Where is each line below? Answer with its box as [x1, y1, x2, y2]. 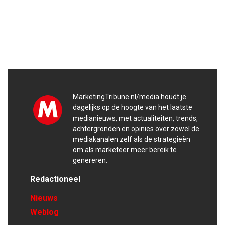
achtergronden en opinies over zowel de [73, 125, 199, 133]
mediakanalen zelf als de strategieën [73, 135, 190, 143]
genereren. [73, 156, 107, 164]
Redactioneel [30, 174, 80, 184]
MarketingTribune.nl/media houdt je [73, 93, 186, 101]
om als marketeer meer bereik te [73, 146, 177, 154]
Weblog [30, 207, 59, 217]
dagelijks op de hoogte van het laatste [73, 103, 192, 111]
